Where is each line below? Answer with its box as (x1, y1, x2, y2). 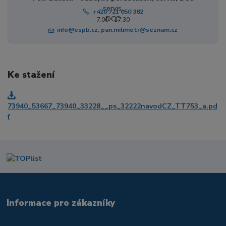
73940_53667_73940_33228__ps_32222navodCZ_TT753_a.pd (8, 101, 217, 111)
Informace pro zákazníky (7, 196, 116, 209)
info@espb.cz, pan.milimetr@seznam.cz (57, 26, 178, 34)
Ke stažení (8, 69, 54, 81)
